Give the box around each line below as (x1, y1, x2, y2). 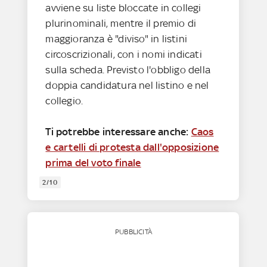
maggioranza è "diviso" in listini (45, 32, 188, 45)
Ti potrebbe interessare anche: (45, 125, 191, 138)
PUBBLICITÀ (114, 227, 152, 236)
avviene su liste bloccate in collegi (45, 1, 201, 14)
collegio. (45, 94, 86, 107)
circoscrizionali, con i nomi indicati (45, 48, 202, 60)
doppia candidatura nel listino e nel (45, 79, 209, 91)
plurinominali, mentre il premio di (45, 17, 197, 29)
